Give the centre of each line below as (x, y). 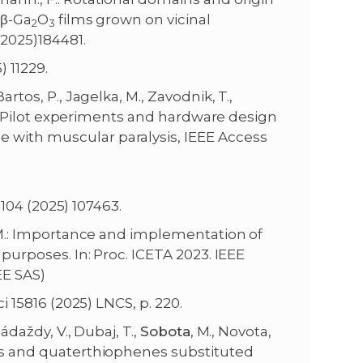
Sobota (165, 332)
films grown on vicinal (132, 20)
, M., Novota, (231, 332)
